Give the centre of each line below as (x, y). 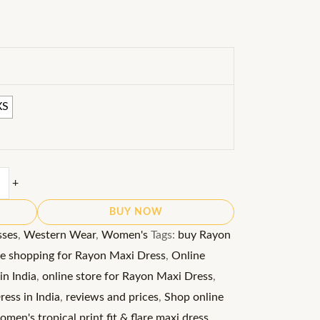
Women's (125, 235)
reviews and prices (112, 297)
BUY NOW (136, 212)
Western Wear (60, 235)
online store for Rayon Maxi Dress (127, 276)
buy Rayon (204, 235)
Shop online (194, 297)
